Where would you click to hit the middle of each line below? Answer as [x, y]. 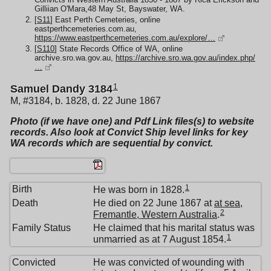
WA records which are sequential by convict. [112, 143]
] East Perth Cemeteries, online [105, 19]
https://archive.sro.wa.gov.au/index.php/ [185, 58]
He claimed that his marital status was [174, 228]
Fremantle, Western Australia [155, 215]
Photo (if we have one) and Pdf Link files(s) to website [132, 122]
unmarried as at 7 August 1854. [160, 240]
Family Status [41, 228]
